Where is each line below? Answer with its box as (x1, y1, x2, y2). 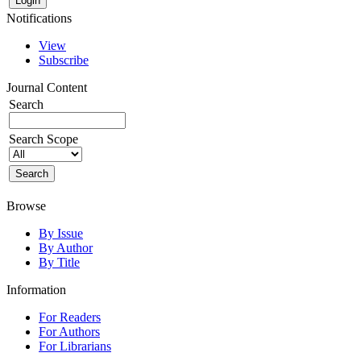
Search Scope (9, 131, 78, 146)
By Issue (39, 226, 83, 240)
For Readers (39, 309, 101, 324)
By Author (39, 240, 93, 255)
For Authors (39, 324, 100, 338)
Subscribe (39, 52, 89, 67)
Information (6, 282, 66, 297)
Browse (6, 198, 46, 213)
